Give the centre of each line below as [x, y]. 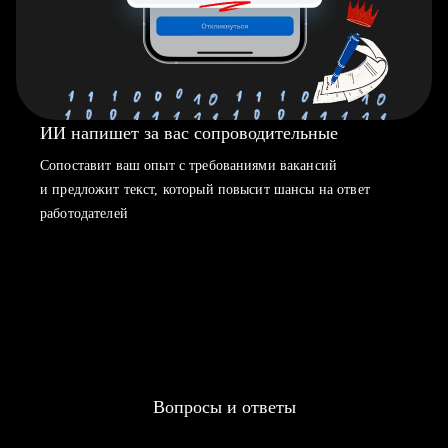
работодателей [84, 213]
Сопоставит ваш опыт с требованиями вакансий [189, 165]
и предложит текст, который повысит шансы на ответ [205, 189]
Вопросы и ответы [224, 407]
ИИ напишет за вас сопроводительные [189, 133]
